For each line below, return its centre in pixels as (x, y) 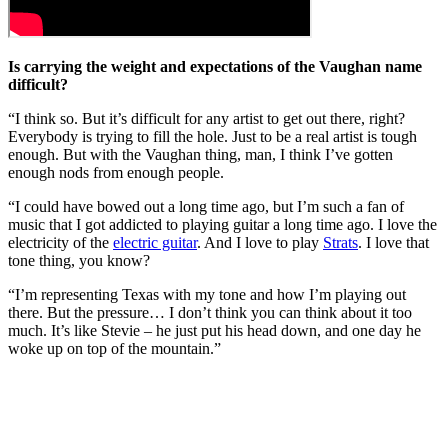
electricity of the (60, 243)
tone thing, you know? (79, 261)
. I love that (393, 243)
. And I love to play (260, 243)
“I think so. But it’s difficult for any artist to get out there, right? (206, 119)
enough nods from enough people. (116, 173)
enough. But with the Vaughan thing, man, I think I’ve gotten (200, 155)
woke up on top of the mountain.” (114, 349)
